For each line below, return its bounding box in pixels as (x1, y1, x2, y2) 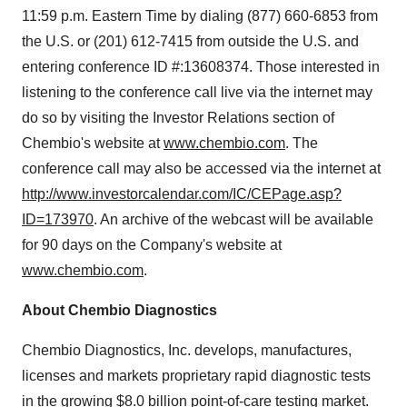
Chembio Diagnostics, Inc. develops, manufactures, (22, 342, 352, 358)
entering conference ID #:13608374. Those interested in (22, 58, 380, 74)
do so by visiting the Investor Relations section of (22, 109, 334, 125)
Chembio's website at (22, 134, 164, 151)
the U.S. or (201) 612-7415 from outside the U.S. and (22, 33, 359, 49)
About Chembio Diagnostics (22, 302, 217, 318)
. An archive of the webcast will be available (94, 211, 373, 227)
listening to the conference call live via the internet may (22, 84, 372, 100)
